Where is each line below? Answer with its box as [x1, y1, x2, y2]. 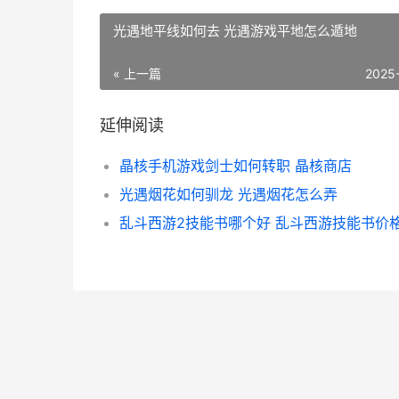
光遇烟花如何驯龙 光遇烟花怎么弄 [119, 185, 338, 203]
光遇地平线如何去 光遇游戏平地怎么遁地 [113, 22, 357, 39]
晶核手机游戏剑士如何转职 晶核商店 [119, 157, 352, 175]
